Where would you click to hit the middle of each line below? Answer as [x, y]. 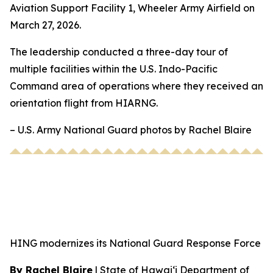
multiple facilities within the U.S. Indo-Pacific [114, 69]
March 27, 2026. [47, 25]
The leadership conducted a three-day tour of [119, 51]
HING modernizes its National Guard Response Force [135, 243]
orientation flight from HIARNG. [85, 103]
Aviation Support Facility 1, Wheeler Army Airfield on [132, 8]
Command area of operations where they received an [136, 86]
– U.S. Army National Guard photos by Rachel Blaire [131, 129]
